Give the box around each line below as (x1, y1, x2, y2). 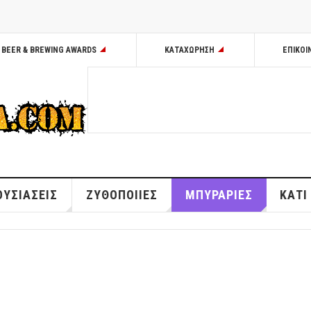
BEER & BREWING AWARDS (1, 45, 96, 55)
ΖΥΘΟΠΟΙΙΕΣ (85, 187, 158, 203)
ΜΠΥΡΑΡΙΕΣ (185, 187, 253, 203)
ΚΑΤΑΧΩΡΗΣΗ (165, 45, 215, 55)
